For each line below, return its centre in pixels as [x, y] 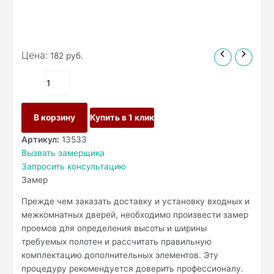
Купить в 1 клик [122, 117]
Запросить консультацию [74, 166]
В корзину [55, 117]
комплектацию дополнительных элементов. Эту [120, 255]
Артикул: [41, 139]
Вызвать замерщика [63, 153]
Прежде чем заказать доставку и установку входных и [136, 202]
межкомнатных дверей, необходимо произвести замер [135, 215]
